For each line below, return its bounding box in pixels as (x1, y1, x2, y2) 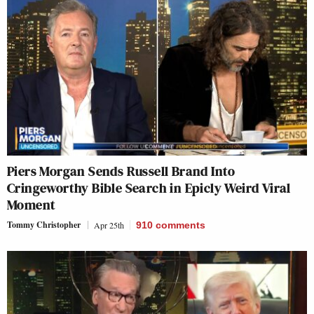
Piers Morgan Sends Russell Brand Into (7, 161, 235, 182)
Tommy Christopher (7, 219, 81, 231)
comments (156, 219, 205, 231)
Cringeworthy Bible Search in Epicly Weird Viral (7, 178, 291, 198)
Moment (7, 195, 56, 215)
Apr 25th (94, 219, 124, 231)
